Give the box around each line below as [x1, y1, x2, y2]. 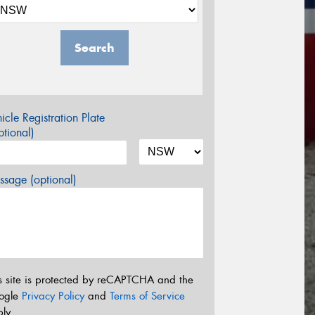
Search [74, 40, 115, 56]
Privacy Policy [22, 288, 84, 303]
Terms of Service [110, 288, 185, 303]
